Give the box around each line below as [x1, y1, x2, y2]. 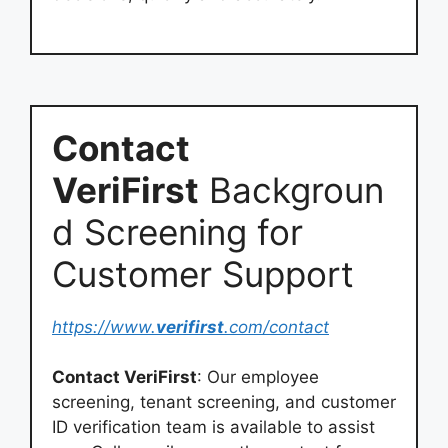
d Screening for [52, 210, 303, 253]
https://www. [52, 316, 156, 337]
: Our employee [197, 367, 319, 387]
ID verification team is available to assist [52, 417, 375, 437]
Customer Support [52, 252, 354, 295]
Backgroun [199, 168, 384, 211]
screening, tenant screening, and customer [52, 392, 396, 412]
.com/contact [224, 316, 329, 337]
